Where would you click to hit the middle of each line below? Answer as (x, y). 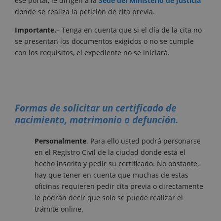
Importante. (36, 30)
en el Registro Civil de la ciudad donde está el (110, 152)
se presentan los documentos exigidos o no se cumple (104, 41)
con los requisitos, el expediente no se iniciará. (92, 53)
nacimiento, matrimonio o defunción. (96, 120)
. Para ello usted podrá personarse (144, 141)
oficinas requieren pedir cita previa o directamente (119, 186)
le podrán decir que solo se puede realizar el (109, 198)
